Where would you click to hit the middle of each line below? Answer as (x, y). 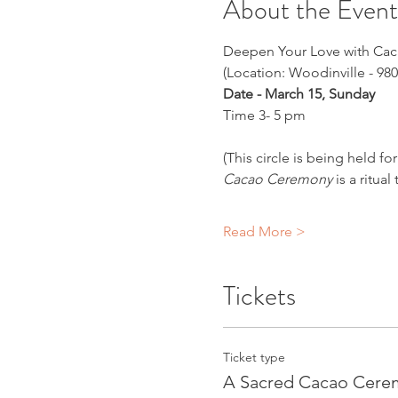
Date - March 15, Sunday (298, 93)
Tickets (259, 295)
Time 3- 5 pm (264, 115)
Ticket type (254, 357)
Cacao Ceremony (277, 179)
